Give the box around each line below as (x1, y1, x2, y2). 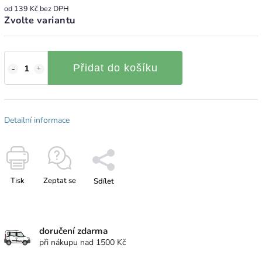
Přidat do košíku (73, 61, 158, 74)
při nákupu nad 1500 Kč (39, 236, 126, 248)
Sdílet (93, 175, 114, 187)
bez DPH (38, 3, 69, 13)
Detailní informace (4, 114, 70, 126)
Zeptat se (43, 175, 76, 186)
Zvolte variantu (4, 13, 75, 27)
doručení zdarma (39, 224, 108, 237)
